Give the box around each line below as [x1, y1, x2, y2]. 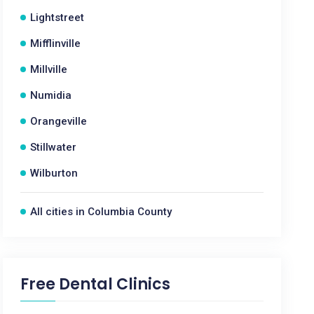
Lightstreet [30, 11, 85, 24]
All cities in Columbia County [30, 205, 172, 218]
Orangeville [30, 115, 88, 128]
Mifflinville [30, 37, 81, 50]
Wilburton [30, 167, 78, 179]
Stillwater [30, 141, 77, 153]
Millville [30, 63, 68, 76]
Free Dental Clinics [20, 273, 171, 295]
